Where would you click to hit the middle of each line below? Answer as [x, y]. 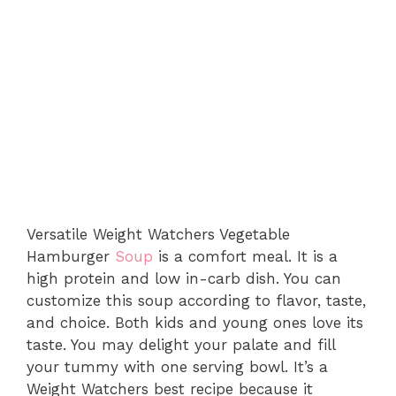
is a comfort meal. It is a [245, 256]
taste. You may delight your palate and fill [181, 344]
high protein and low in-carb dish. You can [184, 278]
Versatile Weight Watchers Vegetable [158, 234]
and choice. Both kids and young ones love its [195, 322]
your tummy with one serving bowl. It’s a [177, 366]
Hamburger [71, 256]
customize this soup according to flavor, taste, [196, 300]
